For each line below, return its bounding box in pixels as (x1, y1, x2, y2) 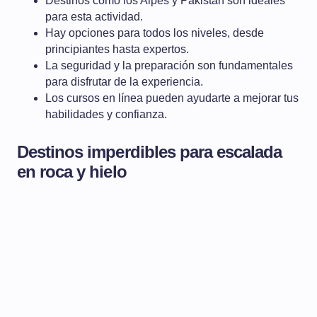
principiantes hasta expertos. (45, 43, 189, 55)
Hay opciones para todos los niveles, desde (45, 27, 264, 39)
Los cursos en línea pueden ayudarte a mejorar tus (45, 92, 299, 104)
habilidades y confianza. (45, 108, 167, 120)
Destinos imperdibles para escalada (17, 142, 282, 161)
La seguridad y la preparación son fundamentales (45, 59, 293, 71)
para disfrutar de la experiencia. (45, 76, 203, 88)
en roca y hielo (17, 162, 127, 181)
